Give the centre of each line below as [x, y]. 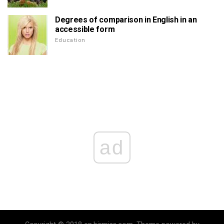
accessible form [85, 29]
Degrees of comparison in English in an [126, 20]
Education [70, 40]
